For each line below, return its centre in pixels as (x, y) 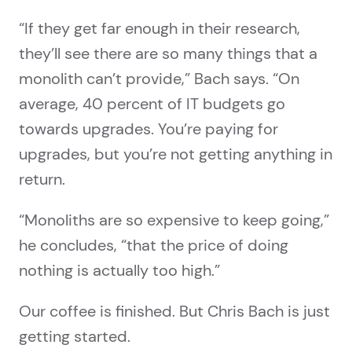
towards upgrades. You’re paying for (148, 129)
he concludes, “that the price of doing (154, 246)
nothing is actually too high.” (119, 271)
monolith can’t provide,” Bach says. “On (159, 79)
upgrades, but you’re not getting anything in (176, 154)
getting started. (75, 337)
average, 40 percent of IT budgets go (152, 104)
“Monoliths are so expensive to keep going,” (174, 220)
